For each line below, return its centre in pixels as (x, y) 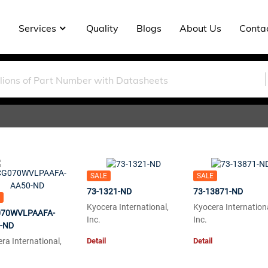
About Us (200, 28)
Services (37, 28)
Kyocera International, (127, 207)
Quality (102, 28)
